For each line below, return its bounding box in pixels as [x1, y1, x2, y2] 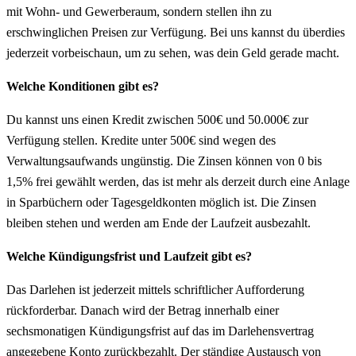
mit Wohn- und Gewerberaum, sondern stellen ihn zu [6, 4, 272, 18]
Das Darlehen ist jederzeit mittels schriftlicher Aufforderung [6, 282, 304, 296]
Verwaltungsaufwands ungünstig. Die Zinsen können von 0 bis [6, 153, 322, 168]
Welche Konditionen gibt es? [6, 79, 159, 93]
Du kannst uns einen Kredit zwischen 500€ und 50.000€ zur [6, 112, 308, 126]
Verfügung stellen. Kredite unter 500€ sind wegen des [6, 133, 276, 147]
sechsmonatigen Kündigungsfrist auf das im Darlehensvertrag [6, 323, 314, 338]
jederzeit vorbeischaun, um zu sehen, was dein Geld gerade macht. [6, 45, 339, 60]
